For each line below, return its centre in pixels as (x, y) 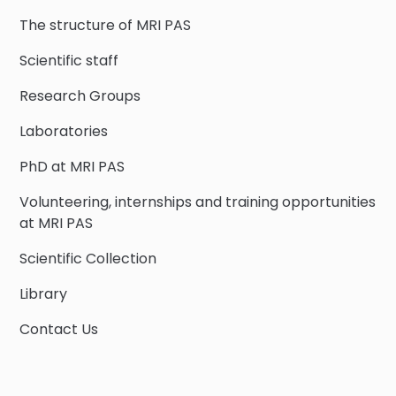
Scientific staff (69, 61)
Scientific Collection (88, 259)
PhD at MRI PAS (72, 167)
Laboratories (64, 132)
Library (44, 294)
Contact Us (59, 330)
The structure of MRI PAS (106, 26)
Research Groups (80, 96)
